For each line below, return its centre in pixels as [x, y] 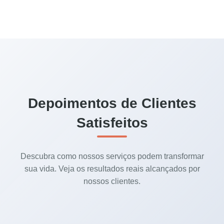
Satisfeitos [112, 123]
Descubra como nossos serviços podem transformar [112, 156]
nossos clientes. [112, 181]
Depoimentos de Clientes [112, 103]
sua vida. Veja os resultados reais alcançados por [112, 169]
